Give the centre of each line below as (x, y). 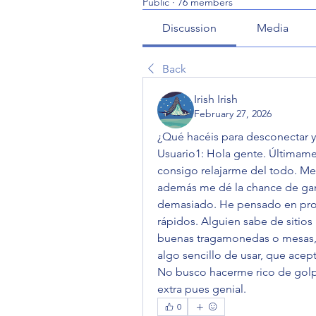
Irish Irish (216, 99)
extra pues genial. (202, 289)
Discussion (190, 28)
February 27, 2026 (233, 114)
